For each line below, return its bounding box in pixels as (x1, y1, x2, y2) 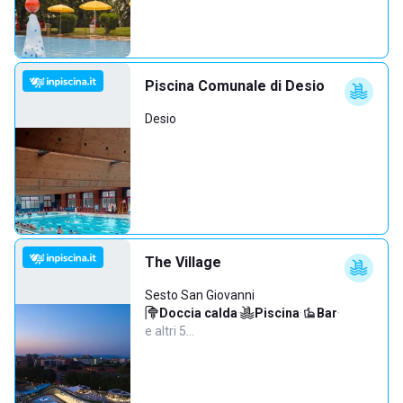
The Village (145, 254, 221, 271)
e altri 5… (145, 324, 194, 338)
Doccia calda (159, 306, 237, 320)
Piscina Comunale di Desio (145, 77, 325, 94)
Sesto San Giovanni (145, 288, 255, 302)
